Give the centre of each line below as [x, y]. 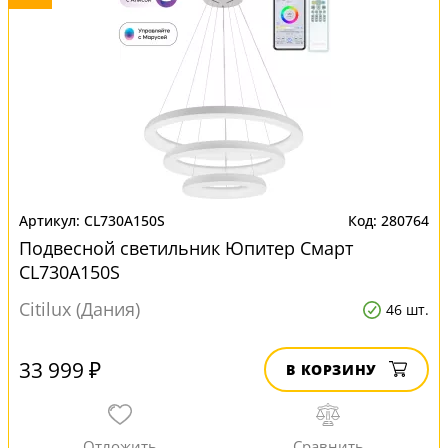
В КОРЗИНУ [331, 369]
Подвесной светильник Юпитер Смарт [186, 248]
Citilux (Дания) [79, 309]
